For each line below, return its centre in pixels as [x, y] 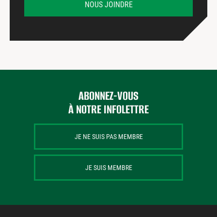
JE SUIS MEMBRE [108, 168]
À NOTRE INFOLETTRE [108, 109]
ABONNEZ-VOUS [108, 96]
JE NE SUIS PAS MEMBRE [108, 137]
